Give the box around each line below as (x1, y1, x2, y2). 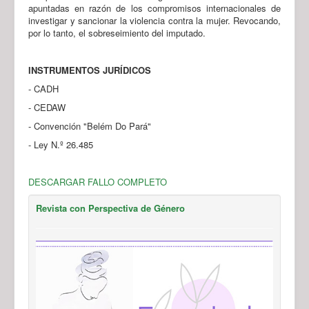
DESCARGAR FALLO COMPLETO (28, 175, 167, 188)
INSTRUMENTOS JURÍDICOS (28, 63, 151, 77)
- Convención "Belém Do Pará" (28, 119, 151, 132)
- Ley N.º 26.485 (28, 137, 93, 151)
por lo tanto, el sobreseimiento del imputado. (28, 26, 206, 39)
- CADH (28, 81, 59, 95)
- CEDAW (28, 100, 66, 114)
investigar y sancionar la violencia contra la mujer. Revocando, (28, 13, 281, 27)
